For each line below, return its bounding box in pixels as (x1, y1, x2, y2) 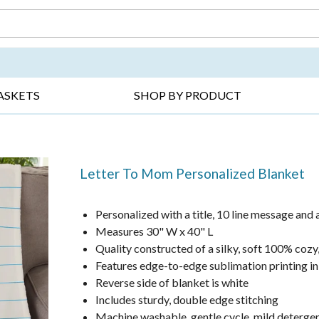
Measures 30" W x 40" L (95, 224, 214, 238)
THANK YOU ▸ (79, 39, 141, 50)
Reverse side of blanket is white (95, 275, 249, 289)
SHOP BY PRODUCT (134, 88, 242, 103)
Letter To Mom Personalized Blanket (80, 164, 305, 182)
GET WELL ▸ (197, 39, 249, 50)
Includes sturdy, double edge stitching (95, 292, 279, 306)
